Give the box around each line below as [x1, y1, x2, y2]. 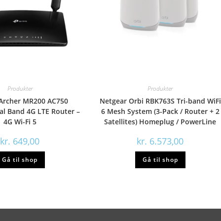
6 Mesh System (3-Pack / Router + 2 [101, 106, 220, 116]
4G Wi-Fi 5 [3, 116, 37, 126]
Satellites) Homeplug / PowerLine [104, 116, 217, 126]
